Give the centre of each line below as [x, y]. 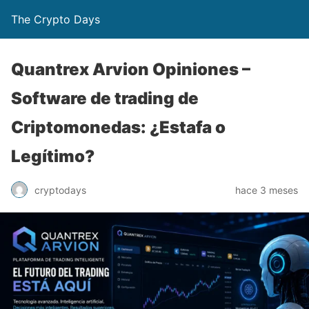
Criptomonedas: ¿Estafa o [118, 127]
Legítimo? [53, 156]
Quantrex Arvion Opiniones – [131, 69]
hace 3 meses [267, 190]
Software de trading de [105, 98]
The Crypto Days [56, 19]
